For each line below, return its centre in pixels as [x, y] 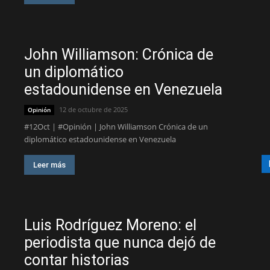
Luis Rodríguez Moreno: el [110, 225]
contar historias [77, 260]
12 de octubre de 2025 [93, 109]
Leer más [49, 165]
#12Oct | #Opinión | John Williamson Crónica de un [116, 127]
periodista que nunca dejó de [120, 243]
